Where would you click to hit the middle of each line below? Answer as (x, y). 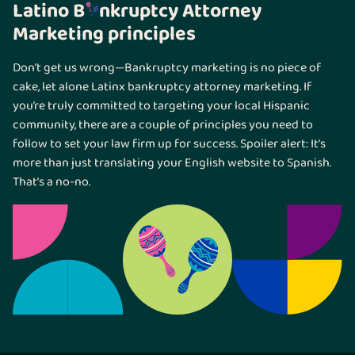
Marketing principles (104, 34)
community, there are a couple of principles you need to (163, 126)
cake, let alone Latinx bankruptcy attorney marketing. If (162, 88)
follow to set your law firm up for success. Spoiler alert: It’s (169, 145)
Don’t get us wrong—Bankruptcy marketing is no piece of (167, 69)
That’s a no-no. (52, 183)
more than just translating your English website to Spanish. (172, 164)
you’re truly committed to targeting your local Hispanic (161, 107)
